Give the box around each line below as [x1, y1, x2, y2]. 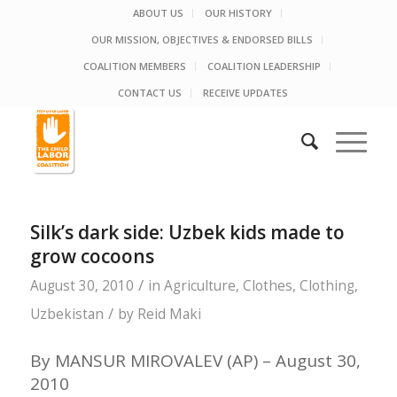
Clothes [242, 276, 292, 295]
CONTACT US [117, 86, 182, 99]
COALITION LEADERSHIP [207, 59, 322, 73]
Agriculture [163, 276, 236, 295]
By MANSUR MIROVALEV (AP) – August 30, [29, 349, 361, 373]
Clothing [299, 276, 354, 295]
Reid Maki [136, 305, 201, 323]
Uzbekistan [29, 305, 104, 323]
